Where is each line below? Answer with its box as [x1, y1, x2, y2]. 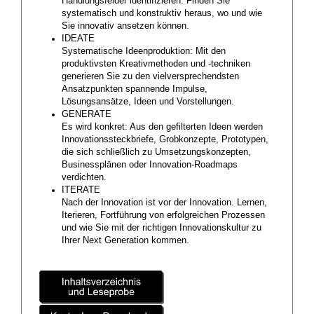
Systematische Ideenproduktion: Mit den [62, 46, 226, 57]
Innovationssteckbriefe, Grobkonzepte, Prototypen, [62, 135, 268, 145]
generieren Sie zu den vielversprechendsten [62, 71, 239, 82]
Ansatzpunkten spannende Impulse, [62, 84, 207, 95]
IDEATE [62, 34, 95, 44]
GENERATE [62, 109, 111, 120]
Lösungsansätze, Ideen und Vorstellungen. [62, 97, 234, 107]
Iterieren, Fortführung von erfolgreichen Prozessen [62, 210, 265, 221]
